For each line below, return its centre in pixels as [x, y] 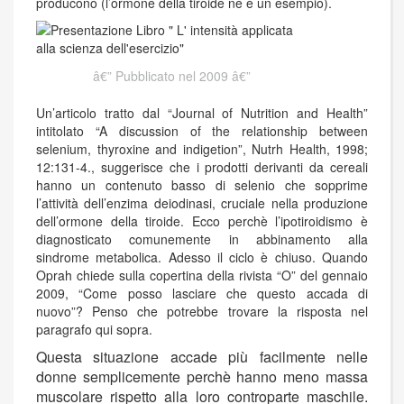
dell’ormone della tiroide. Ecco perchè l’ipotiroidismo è [202, 221]
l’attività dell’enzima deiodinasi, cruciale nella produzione [202, 203]
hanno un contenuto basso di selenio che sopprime [202, 185]
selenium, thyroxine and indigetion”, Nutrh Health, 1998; [202, 149]
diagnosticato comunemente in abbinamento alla [202, 239]
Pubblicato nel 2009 [171, 76]
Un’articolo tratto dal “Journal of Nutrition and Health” [202, 113]
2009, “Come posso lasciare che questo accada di [202, 294]
